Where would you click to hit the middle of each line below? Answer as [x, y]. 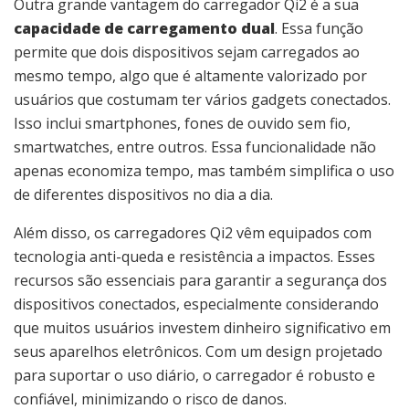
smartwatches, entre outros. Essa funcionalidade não [195, 147]
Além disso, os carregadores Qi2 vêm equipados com [193, 232]
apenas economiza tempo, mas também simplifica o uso [204, 170]
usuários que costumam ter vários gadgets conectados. [202, 99]
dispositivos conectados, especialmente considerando [196, 304]
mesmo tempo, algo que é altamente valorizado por [190, 75]
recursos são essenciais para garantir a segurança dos [200, 280]
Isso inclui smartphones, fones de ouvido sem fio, [182, 123]
